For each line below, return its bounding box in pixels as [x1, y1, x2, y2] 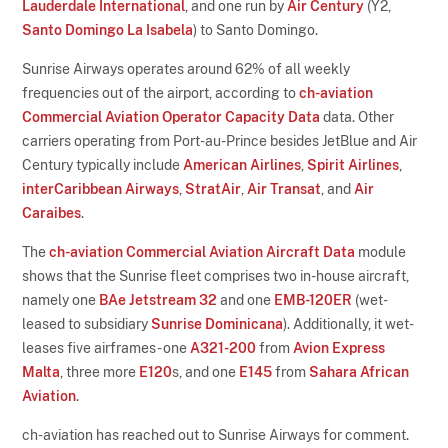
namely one [22, 291, 100, 308]
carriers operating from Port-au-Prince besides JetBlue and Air [22, 132, 418, 149]
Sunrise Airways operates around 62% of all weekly [22, 60, 351, 77]
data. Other [320, 108, 395, 125]
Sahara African [309, 363, 410, 380]
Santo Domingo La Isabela [22, 21, 194, 38]
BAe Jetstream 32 [99, 291, 218, 308]
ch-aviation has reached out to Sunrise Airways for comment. [22, 426, 410, 443]
